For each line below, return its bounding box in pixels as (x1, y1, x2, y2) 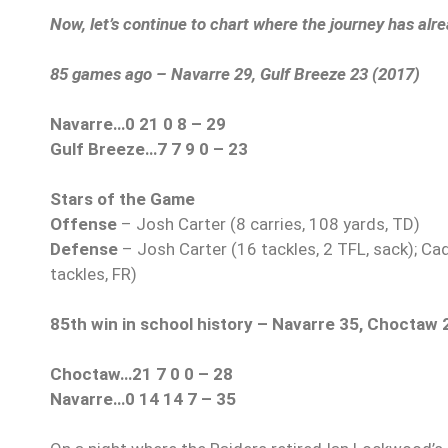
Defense (50, 239, 118, 260)
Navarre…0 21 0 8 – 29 (50, 114, 226, 135)
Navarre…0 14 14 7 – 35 (50, 389, 236, 410)
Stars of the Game (50, 189, 195, 210)
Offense (50, 214, 117, 235)
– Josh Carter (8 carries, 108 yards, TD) (117, 214, 420, 235)
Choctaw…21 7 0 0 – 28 (50, 364, 233, 385)
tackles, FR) (50, 264, 137, 285)
